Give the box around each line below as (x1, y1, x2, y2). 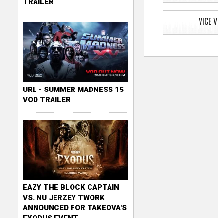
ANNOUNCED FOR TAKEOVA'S (23, 203, 127, 212)
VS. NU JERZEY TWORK (23, 193, 105, 202)
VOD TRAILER (23, 95, 71, 104)
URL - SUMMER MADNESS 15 (23, 85, 124, 94)
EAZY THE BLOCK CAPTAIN (23, 182, 120, 192)
